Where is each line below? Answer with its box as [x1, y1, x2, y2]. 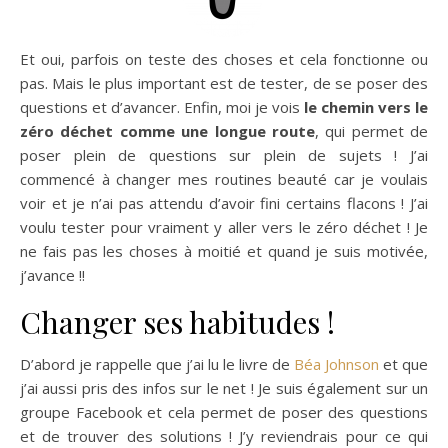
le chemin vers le [304, 97, 428, 118]
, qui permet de [314, 121, 428, 142]
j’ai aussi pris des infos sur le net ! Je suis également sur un [20, 378, 428, 399]
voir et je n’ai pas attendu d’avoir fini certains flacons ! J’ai [20, 193, 428, 214]
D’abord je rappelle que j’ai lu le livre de [20, 354, 294, 375]
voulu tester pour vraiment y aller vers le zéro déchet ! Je [20, 217, 428, 238]
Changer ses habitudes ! [20, 302, 335, 343]
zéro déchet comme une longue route [20, 121, 315, 142]
